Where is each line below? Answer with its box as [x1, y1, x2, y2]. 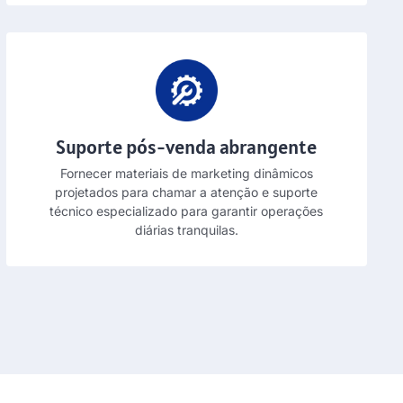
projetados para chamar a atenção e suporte [55, 184, 318, 200]
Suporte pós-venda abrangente [56, 133, 318, 159]
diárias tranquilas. [134, 221, 238, 237]
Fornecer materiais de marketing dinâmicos [59, 165, 313, 181]
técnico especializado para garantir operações [49, 202, 324, 219]
